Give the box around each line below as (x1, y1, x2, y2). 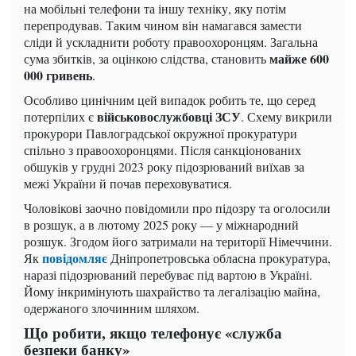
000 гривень (24, 66, 92, 85)
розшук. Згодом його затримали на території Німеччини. (24, 233, 332, 250)
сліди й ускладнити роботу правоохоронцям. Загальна (24, 33, 318, 51)
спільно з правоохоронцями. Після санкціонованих (24, 141, 301, 159)
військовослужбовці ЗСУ (97, 107, 241, 126)
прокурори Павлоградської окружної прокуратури (24, 125, 297, 142)
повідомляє (42, 249, 107, 268)
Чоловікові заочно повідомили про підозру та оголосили (24, 199, 331, 217)
